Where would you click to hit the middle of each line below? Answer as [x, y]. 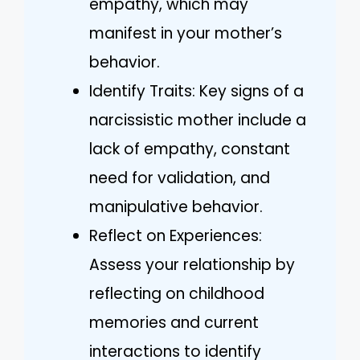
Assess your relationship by [192, 264]
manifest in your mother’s [186, 33]
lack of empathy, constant [190, 149]
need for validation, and [180, 178]
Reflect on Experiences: [176, 235]
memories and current [174, 322]
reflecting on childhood [177, 293]
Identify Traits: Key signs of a [196, 91]
